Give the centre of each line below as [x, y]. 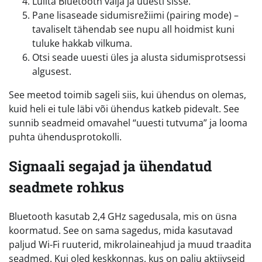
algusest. [52, 72]
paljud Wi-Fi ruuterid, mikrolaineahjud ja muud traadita [130, 245]
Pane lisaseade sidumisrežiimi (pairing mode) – [135, 15]
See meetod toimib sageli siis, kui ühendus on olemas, [127, 95]
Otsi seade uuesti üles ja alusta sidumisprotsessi [139, 58]
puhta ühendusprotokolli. [65, 137]
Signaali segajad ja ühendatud [110, 166]
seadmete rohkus [66, 187]
